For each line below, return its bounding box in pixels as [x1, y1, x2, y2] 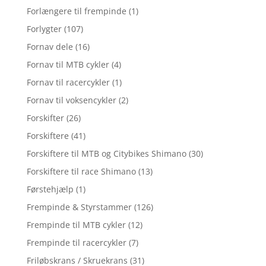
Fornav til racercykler [26, 76, 110, 88]
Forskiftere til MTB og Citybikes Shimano [26, 147, 186, 159]
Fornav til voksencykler [26, 94, 116, 106]
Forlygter [26, 23, 62, 34]
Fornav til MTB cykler [26, 58, 109, 70]
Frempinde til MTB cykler [26, 218, 126, 230]
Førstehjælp [26, 183, 74, 195]
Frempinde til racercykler [26, 236, 126, 248]
